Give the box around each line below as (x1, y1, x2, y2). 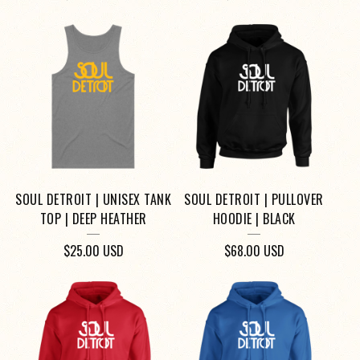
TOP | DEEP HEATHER (39, 209, 147, 229)
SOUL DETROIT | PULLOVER (184, 190, 324, 210)
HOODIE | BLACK (212, 209, 296, 229)
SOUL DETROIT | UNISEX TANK (15, 190, 171, 210)
